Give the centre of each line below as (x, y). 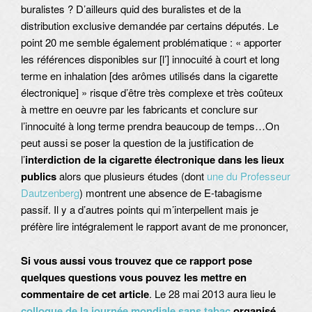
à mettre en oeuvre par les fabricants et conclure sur (139, 109)
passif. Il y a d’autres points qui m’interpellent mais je (140, 210)
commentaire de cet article (85, 294)
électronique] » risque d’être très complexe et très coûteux (152, 93)
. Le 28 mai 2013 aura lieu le (212, 293)
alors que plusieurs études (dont (132, 176)
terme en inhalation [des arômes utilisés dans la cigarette (149, 76)
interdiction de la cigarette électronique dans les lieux (155, 160)
